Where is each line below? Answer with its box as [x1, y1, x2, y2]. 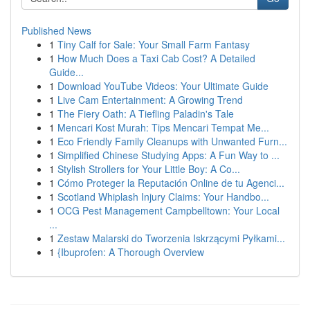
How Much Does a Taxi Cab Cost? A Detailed [57, 51, 255, 65]
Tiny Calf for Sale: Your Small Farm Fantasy [57, 37, 250, 51]
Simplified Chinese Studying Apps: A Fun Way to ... [57, 148, 280, 162]
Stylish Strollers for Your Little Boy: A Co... [57, 162, 240, 176]
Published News [21, 24, 91, 37]
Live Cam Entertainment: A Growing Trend [57, 93, 243, 107]
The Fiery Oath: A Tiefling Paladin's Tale [57, 107, 234, 120]
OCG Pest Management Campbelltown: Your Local [57, 203, 280, 217]
